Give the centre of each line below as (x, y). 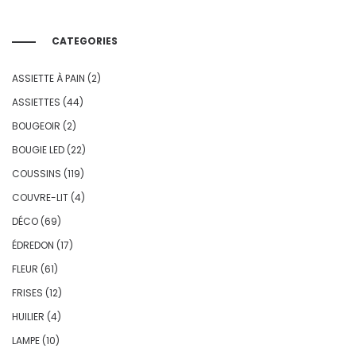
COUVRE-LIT (40, 198)
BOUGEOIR (36, 126)
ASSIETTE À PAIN (48, 79)
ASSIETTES (36, 103)
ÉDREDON (33, 246)
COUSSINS (37, 174)
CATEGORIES (85, 41)
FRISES (27, 293)
